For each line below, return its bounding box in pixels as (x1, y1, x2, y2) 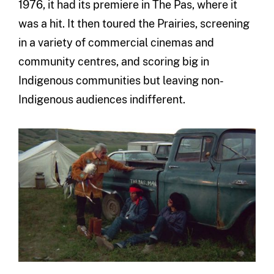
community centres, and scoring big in (18, 54, 209, 68)
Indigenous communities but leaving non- (18, 73, 224, 87)
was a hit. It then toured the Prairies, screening (18, 17, 250, 30)
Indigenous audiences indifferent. (18, 92, 185, 106)
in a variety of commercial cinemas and (18, 35, 214, 49)
